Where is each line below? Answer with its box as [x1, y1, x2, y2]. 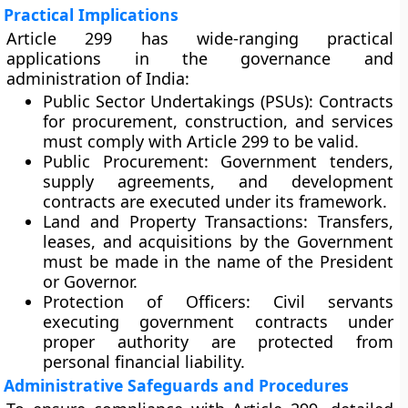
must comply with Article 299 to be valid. [43, 130, 360, 152]
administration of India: [6, 67, 190, 89]
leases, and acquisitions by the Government [43, 230, 393, 252]
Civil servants [250, 291, 393, 312]
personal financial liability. [43, 351, 246, 372]
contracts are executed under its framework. [43, 190, 388, 212]
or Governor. [43, 270, 138, 292]
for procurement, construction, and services [43, 110, 393, 132]
